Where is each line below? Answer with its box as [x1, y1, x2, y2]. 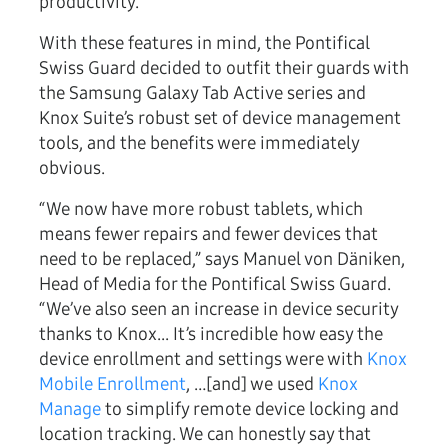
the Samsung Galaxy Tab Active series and [39, 82, 366, 105]
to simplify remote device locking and [101, 398, 399, 421]
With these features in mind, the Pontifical [39, 32, 370, 55]
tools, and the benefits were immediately [39, 132, 359, 155]
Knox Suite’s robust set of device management [39, 107, 401, 130]
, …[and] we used [186, 373, 318, 396]
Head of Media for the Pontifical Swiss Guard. [39, 273, 391, 296]
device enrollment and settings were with [39, 348, 367, 371]
